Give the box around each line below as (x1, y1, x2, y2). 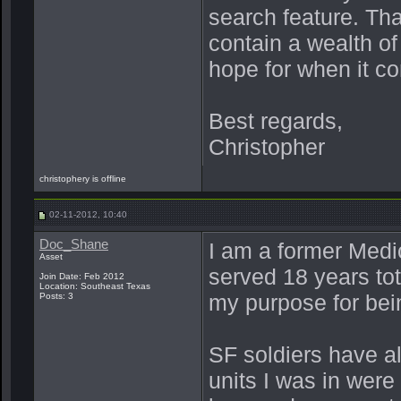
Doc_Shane (39, 237, 108, 252)
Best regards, (209, 108, 343, 133)
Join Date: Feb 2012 (39, 271, 124, 281)
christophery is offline (39, 174, 129, 183)
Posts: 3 (39, 291, 73, 301)
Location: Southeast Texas (39, 281, 150, 291)
